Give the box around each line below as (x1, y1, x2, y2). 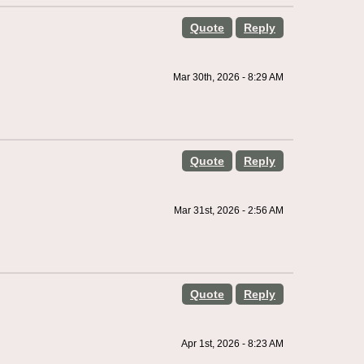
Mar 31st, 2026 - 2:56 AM (173, 205, 284, 216)
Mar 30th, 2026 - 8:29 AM (172, 71, 284, 83)
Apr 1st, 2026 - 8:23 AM (180, 338, 284, 349)
